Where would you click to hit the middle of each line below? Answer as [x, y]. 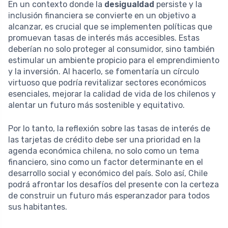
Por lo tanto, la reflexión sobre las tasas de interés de [109, 128]
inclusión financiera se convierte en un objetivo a [102, 15]
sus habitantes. [38, 207]
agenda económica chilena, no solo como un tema [104, 151]
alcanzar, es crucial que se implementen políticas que [110, 26]
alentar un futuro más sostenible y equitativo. [96, 105]
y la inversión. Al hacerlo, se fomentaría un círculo [104, 71]
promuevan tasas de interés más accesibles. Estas [104, 38]
